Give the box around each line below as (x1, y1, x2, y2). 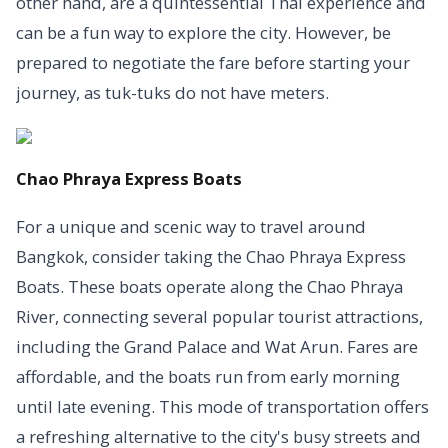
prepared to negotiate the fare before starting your (16, 51, 410, 74)
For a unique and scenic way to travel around (16, 215, 366, 238)
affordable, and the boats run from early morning (16, 365, 400, 388)
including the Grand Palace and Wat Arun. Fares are (16, 335, 418, 358)
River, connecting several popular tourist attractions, (16, 305, 423, 328)
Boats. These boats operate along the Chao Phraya (16, 275, 403, 298)
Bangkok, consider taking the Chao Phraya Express (16, 245, 406, 268)
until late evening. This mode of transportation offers (16, 395, 429, 418)
